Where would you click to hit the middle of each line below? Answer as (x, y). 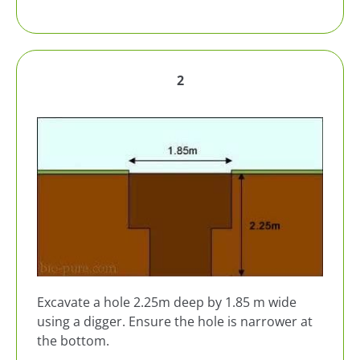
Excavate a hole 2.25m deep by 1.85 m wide (167, 303)
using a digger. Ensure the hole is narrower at (175, 322)
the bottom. (73, 341)
